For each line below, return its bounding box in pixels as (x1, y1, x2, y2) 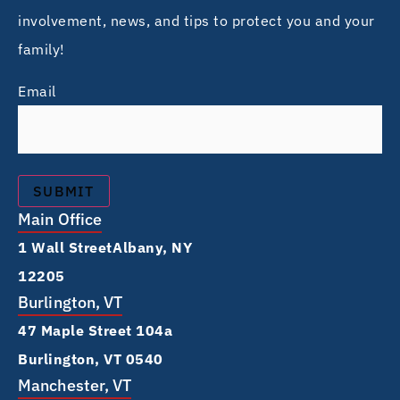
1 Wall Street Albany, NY (18, 237, 192, 256)
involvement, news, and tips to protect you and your (18, 12, 375, 30)
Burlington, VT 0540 (18, 349, 163, 368)
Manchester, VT (18, 374, 132, 396)
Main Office (18, 208, 103, 229)
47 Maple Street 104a (18, 321, 173, 339)
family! (18, 40, 65, 59)
